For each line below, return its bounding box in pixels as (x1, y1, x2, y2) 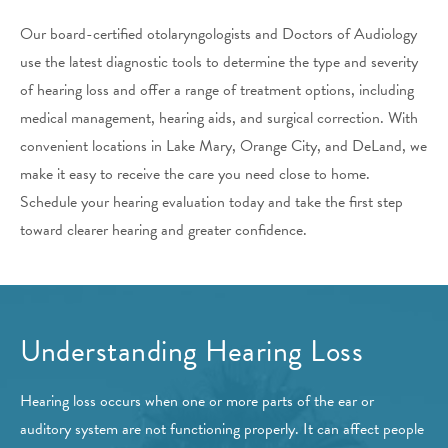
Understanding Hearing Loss (20, 329, 363, 374)
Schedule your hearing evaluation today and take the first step (20, 190, 403, 215)
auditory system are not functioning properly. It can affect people (20, 417, 424, 442)
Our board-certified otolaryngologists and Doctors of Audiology (20, 22, 417, 47)
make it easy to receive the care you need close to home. (20, 162, 370, 187)
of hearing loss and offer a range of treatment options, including (20, 78, 414, 103)
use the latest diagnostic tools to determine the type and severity (20, 50, 418, 75)
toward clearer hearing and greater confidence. (20, 218, 307, 243)
